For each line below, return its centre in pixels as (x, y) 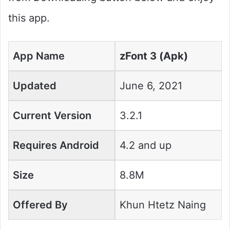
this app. (29, 18)
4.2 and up (146, 145)
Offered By (40, 205)
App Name (39, 56)
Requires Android (56, 145)
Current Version (52, 115)
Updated (35, 85)
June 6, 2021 (151, 85)
